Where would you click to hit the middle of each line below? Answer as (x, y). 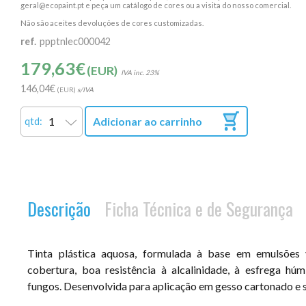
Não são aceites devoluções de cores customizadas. (112, 23)
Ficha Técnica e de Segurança (199, 208)
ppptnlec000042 (75, 41)
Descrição (59, 208)
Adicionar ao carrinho (148, 121)
